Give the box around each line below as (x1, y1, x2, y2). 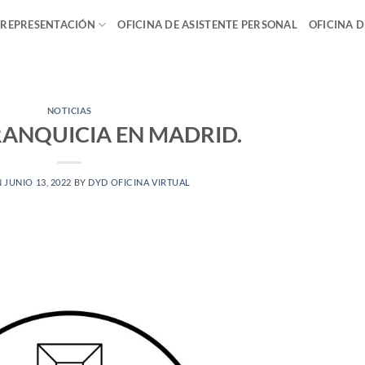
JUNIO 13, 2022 (4, 176, 73, 187)
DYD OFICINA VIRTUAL (88, 176, 191, 187)
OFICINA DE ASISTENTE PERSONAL (117, 18, 297, 31)
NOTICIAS (46, 105, 92, 116)
